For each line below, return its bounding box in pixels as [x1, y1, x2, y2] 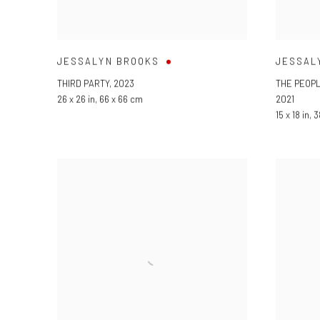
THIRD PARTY [57, 77, 109, 89]
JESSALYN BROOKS [57, 55, 160, 67]
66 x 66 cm [99, 93, 143, 105]
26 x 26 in [57, 93, 95, 105]
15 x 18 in [276, 109, 309, 121]
